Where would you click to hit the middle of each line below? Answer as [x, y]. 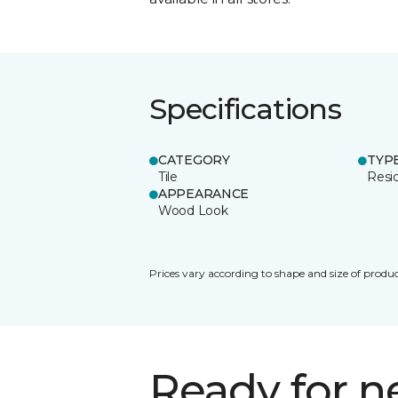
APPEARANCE [204, 193]
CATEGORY [194, 159]
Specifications [246, 108]
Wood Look [193, 210]
